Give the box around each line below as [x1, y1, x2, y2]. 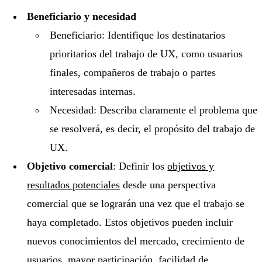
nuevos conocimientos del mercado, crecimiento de [27, 235, 245, 247]
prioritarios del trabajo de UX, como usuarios [49, 47, 243, 60]
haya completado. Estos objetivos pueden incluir [27, 216, 233, 228]
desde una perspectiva [120, 178, 216, 191]
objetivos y [167, 160, 215, 172]
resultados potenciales [27, 178, 120, 191]
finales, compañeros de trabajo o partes [49, 66, 216, 78]
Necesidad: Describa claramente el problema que [49, 104, 257, 116]
